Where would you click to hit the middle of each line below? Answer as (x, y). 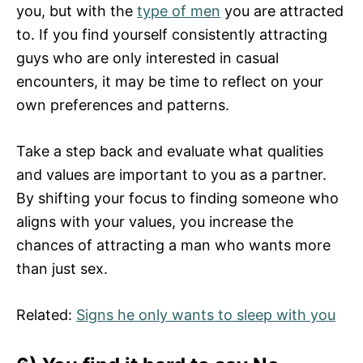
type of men (179, 11)
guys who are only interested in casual (147, 58)
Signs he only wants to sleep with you (206, 314)
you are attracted (282, 11)
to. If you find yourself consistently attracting (172, 34)
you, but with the (77, 11)
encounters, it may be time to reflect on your (170, 81)
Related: (46, 314)
